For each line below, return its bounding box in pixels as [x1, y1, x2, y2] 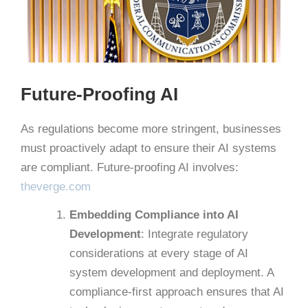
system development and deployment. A [69, 266, 274, 280]
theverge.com [21, 180, 91, 194]
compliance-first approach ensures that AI [69, 285, 284, 299]
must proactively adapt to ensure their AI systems [21, 142, 276, 155]
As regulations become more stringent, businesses [21, 122, 281, 136]
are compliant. [21, 161, 93, 175]
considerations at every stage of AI [69, 247, 248, 261]
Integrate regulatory [148, 228, 248, 241]
